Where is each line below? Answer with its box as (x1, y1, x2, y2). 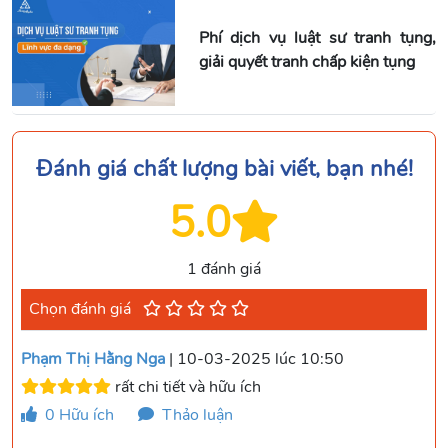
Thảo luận (158, 403, 233, 426)
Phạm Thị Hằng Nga (21, 347, 165, 370)
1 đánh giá (187, 257, 261, 280)
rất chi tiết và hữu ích (111, 375, 261, 398)
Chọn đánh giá (29, 297, 135, 320)
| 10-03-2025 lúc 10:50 (165, 347, 344, 370)
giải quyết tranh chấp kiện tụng (198, 50, 415, 73)
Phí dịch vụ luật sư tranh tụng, (198, 26, 436, 49)
